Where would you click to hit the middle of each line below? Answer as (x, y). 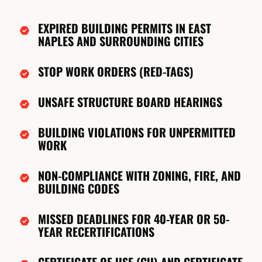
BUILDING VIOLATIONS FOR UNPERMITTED (137, 132)
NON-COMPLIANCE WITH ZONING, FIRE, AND (139, 176)
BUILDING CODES (79, 189)
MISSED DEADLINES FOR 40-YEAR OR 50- (134, 219)
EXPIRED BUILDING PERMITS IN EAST (125, 28)
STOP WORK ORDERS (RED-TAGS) (116, 72)
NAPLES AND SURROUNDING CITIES (121, 41)
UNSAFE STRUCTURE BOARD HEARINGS (130, 102)
